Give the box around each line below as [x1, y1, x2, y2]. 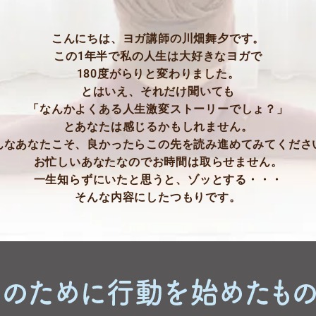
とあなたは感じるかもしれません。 [63, 120, 253, 134]
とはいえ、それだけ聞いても [80, 85, 236, 99]
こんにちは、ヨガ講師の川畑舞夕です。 [51, 32, 265, 46]
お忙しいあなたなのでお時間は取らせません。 [33, 155, 283, 169]
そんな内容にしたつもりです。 [75, 190, 241, 205]
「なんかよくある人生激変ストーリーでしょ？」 [28, 102, 288, 116]
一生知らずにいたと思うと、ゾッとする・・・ [33, 173, 283, 187]
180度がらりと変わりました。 [76, 67, 240, 81]
